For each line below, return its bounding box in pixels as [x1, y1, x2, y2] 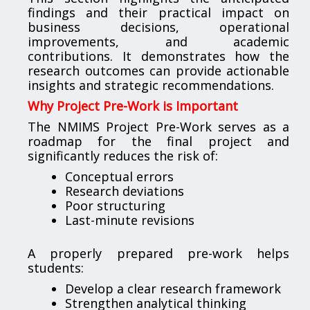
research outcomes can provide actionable [28, 62, 289, 79]
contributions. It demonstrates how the [28, 47, 289, 64]
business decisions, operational [28, 18, 289, 35]
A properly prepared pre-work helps [28, 244, 289, 262]
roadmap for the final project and [28, 132, 289, 149]
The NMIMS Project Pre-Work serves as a [28, 118, 289, 135]
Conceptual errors [65, 167, 174, 185]
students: [28, 259, 84, 276]
